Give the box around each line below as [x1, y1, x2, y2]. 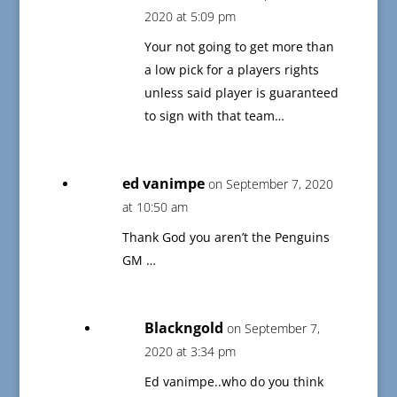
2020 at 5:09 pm [144, 8, 236, 26]
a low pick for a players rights [144, 61, 319, 79]
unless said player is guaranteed [144, 84, 339, 102]
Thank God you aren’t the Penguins [121, 229, 330, 246]
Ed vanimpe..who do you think [144, 373, 323, 391]
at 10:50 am [121, 198, 188, 216]
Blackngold [144, 318, 223, 339]
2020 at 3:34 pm [144, 343, 236, 361]
